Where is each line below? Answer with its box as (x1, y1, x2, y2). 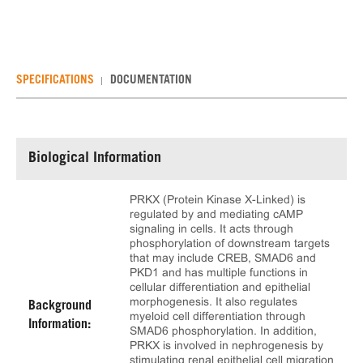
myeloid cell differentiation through (130, 310, 305, 322)
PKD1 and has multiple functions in (130, 266, 308, 279)
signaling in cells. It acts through (130, 222, 293, 235)
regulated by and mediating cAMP (130, 207, 303, 220)
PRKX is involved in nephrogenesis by (130, 339, 323, 352)
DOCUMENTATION (110, 75, 192, 87)
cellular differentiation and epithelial (130, 280, 310, 293)
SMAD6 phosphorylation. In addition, (130, 324, 317, 337)
